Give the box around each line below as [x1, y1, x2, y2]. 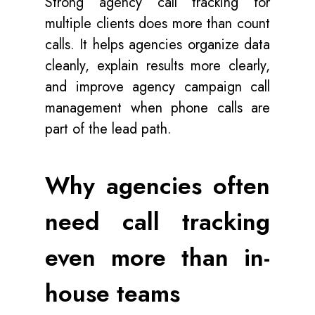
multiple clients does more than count [45, 13, 270, 34]
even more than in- [45, 240, 270, 275]
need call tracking [45, 205, 270, 239]
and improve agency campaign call [45, 77, 270, 97]
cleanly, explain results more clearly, [45, 56, 270, 76]
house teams [45, 276, 180, 311]
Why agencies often [45, 169, 270, 203]
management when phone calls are [45, 98, 270, 118]
